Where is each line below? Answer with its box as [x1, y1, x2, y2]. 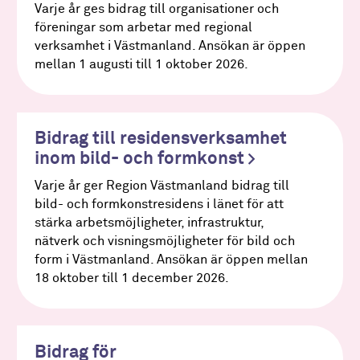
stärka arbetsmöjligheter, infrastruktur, [34, 215, 264, 230]
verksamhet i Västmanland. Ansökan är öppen [34, 39, 305, 53]
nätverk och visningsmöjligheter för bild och [34, 234, 295, 248]
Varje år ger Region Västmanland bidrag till [34, 178, 289, 193]
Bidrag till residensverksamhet [34, 129, 287, 148]
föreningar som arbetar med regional [34, 20, 252, 35]
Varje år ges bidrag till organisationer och [34, 2, 279, 16]
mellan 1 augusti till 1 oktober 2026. [34, 57, 248, 72]
